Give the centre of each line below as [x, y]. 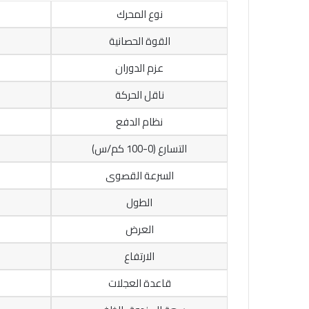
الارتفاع [139, 257]
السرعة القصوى [139, 176]
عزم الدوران [139, 68]
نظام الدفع [139, 122]
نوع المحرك [139, 14]
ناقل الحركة [139, 95]
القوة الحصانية [139, 41]
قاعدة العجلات [139, 283]
